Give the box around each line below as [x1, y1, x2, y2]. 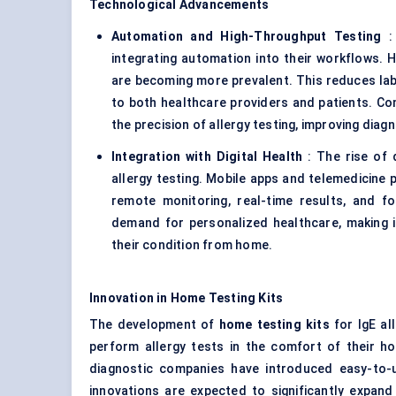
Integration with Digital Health [111, 149, 303, 164]
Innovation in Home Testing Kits [89, 291, 284, 306]
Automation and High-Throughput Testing [111, 29, 382, 44]
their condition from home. [111, 238, 273, 253]
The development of [89, 317, 219, 332]
